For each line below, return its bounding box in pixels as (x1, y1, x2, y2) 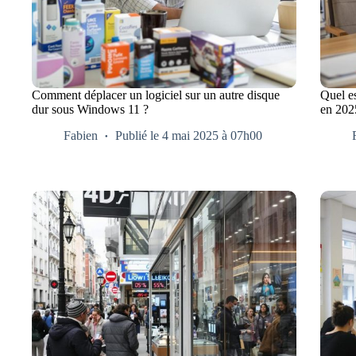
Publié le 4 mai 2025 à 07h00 (115, 128, 262, 142)
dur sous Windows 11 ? (32, 102, 149, 116)
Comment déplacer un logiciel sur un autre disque (32, 87, 280, 102)
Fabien (64, 128, 98, 142)
